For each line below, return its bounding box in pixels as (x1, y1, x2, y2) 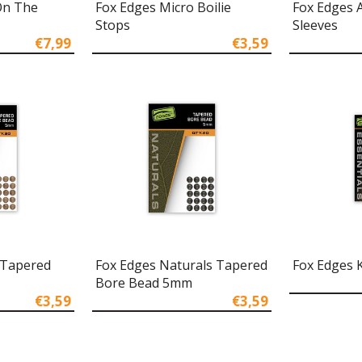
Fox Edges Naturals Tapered (95, 256, 267, 275)
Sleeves (292, 15, 338, 34)
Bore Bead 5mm (95, 274, 192, 293)
